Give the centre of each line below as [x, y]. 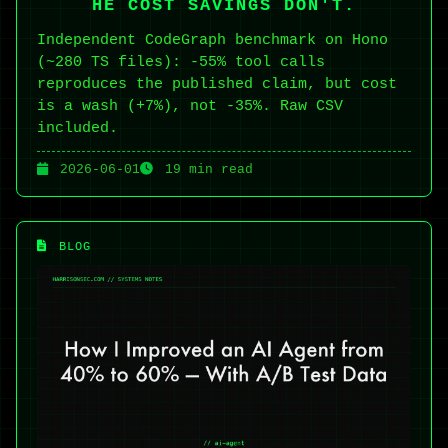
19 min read [205, 169]
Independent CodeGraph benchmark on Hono [212, 39]
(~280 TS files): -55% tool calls [181, 61]
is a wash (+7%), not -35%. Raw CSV [190, 105]
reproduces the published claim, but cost [217, 83]
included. [77, 127]
